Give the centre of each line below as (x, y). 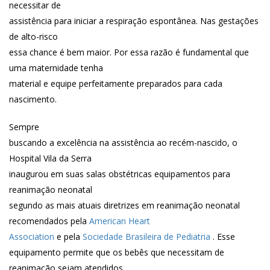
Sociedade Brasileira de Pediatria (148, 237)
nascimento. (33, 99)
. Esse (224, 237)
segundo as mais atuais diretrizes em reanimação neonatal (124, 205)
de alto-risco (33, 36)
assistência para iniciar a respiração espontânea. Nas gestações (134, 21)
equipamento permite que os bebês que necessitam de (117, 252)
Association (33, 237)
